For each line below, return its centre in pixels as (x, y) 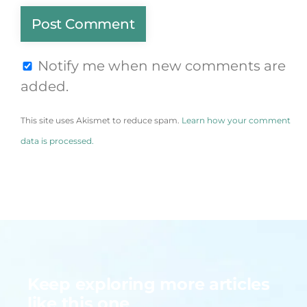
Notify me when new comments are (162, 65)
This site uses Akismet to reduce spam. (101, 120)
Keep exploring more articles (149, 284)
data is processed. (57, 140)
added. (45, 86)
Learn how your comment (236, 120)
